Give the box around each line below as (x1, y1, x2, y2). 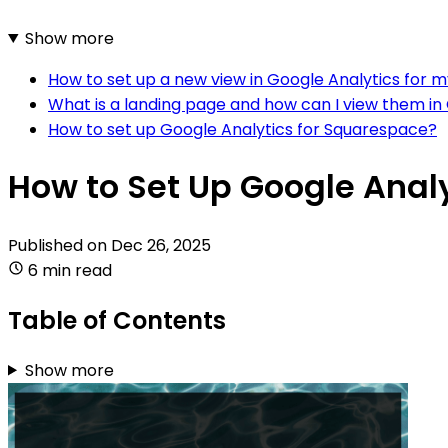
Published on (8, 233, 111, 257)
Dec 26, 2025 (111, 233, 211, 257)
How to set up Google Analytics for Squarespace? (48, 117, 437, 141)
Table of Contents (8, 303, 226, 337)
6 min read (28, 258, 112, 282)
